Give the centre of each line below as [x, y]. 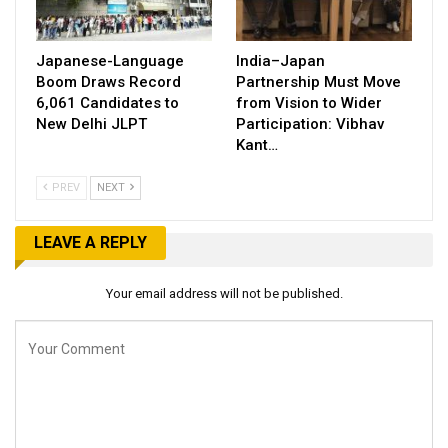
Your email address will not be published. [224, 294]
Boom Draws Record [108, 81]
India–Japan [280, 60]
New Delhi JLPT [91, 123]
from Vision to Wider [309, 102]
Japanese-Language [110, 60]
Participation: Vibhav [310, 123]
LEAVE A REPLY [90, 242]
